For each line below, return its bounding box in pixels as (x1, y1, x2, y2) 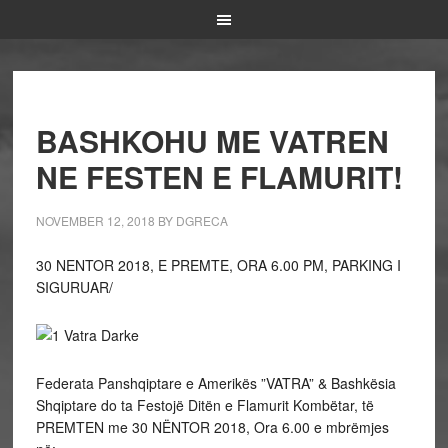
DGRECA (175, 212, 228, 229)
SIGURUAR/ (35, 277, 113, 297)
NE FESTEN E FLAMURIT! (35, 155, 403, 198)
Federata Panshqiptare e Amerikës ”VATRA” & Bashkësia (35, 373, 396, 393)
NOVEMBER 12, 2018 (35, 212, 155, 229)
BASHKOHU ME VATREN (35, 119, 389, 162)
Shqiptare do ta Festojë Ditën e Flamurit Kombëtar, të (35, 395, 374, 415)
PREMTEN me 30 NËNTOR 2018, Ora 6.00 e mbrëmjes (35, 417, 389, 437)
